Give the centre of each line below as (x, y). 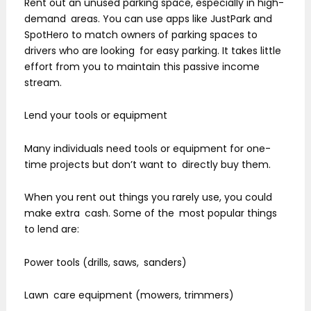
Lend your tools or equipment (96, 116)
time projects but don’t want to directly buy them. (148, 164)
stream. (43, 82)
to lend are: (52, 229)
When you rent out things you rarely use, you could (148, 197)
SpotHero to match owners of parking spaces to (141, 34)
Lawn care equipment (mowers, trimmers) (129, 295)
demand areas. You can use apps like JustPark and (148, 18)
